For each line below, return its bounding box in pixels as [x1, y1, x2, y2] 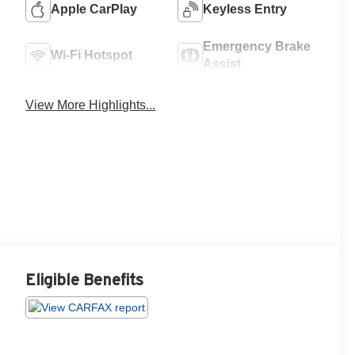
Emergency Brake [203, 39, 311, 53]
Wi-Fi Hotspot [51, 48, 133, 62]
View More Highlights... [25, 97, 156, 112]
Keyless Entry [203, 2, 288, 16]
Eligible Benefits [25, 270, 144, 288]
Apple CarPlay [51, 2, 138, 16]
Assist [203, 56, 242, 71]
